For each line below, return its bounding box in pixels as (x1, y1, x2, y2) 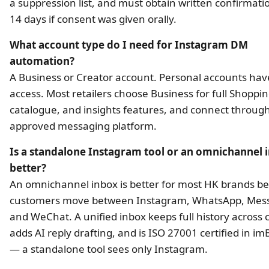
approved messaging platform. (10, 118, 157, 133)
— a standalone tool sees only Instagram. (10, 241, 208, 256)
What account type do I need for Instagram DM (10, 37, 248, 52)
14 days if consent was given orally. (10, 11, 177, 26)
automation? (10, 53, 74, 68)
